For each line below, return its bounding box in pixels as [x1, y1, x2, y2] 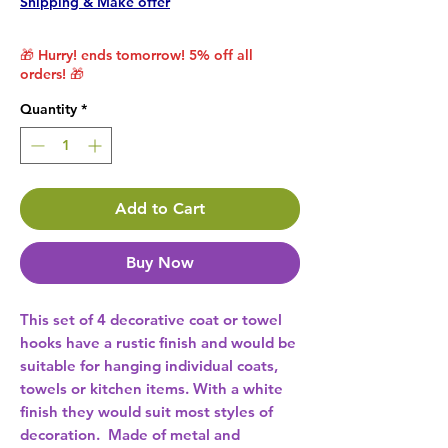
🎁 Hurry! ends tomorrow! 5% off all [20, 46, 253, 65]
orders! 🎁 [20, 65, 84, 84]
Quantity [20, 100, 77, 119]
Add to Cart [115, 199, 205, 219]
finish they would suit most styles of [20, 402, 273, 422]
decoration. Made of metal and [20, 425, 240, 445]
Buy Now [126, 253, 194, 273]
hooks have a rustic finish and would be [20, 333, 296, 353]
